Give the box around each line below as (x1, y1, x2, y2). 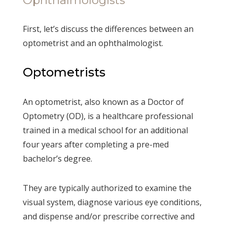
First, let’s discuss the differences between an (22, 23, 194, 34)
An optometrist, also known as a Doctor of (22, 96, 184, 107)
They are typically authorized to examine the (22, 182, 192, 194)
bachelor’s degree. (22, 153, 92, 164)
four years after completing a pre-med (22, 138, 169, 150)
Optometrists (22, 64, 105, 80)
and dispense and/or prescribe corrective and (22, 210, 195, 222)
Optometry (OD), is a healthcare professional (22, 110, 193, 122)
